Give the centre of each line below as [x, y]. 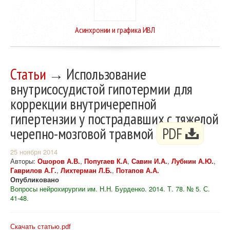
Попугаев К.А [106, 161]
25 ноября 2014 [34, 151]
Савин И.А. [149, 161]
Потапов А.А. [138, 170]
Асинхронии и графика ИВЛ [115, 29]
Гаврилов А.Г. [33, 170]
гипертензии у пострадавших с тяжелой [114, 118]
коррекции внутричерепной [83, 103]
